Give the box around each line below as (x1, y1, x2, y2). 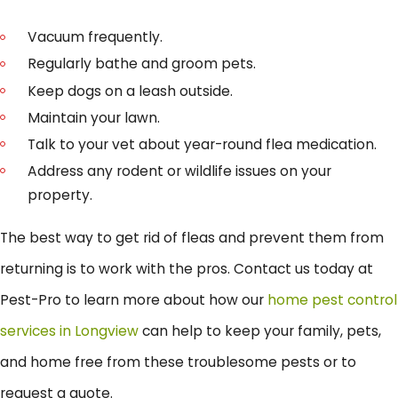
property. (28, 185, 93, 204)
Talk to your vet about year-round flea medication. (28, 134, 378, 154)
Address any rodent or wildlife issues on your (28, 161, 332, 180)
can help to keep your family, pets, (139, 321, 381, 340)
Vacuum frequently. (28, 28, 163, 47)
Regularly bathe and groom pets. (28, 54, 257, 74)
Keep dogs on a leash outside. (28, 81, 234, 100)
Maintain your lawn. (28, 107, 161, 127)
